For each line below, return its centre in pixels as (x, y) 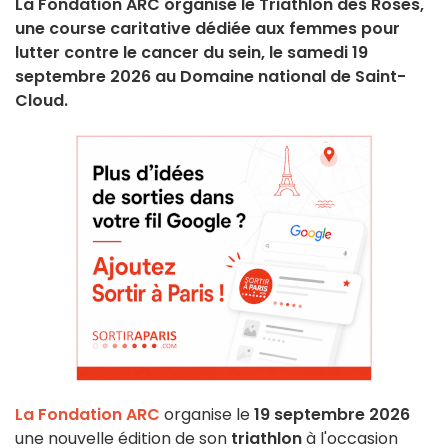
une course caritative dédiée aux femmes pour (207, 29)
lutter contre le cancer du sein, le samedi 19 (191, 53)
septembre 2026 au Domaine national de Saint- (210, 77)
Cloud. (41, 101)
